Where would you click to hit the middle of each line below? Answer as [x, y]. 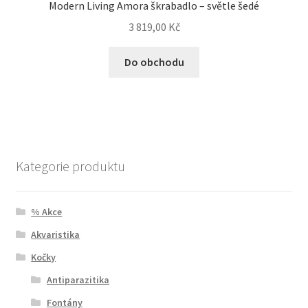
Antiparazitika [78, 279]
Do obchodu [154, 62]
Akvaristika [56, 234]
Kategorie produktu [70, 166]
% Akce [47, 211]
